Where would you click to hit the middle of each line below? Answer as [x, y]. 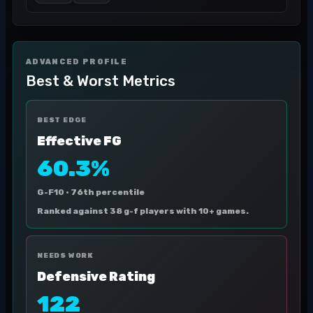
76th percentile [108, 192]
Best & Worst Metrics [101, 81]
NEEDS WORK [65, 256]
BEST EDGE [62, 120]
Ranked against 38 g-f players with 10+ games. [143, 211]
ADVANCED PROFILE [77, 62]
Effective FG [79, 141]
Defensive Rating [96, 277]
